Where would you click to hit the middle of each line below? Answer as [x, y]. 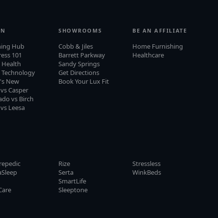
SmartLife [73, 181]
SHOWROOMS [80, 30]
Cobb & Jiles [76, 46]
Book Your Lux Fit [84, 81]
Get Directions [79, 72]
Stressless [147, 163]
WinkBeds [147, 172]
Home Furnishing [158, 46]
